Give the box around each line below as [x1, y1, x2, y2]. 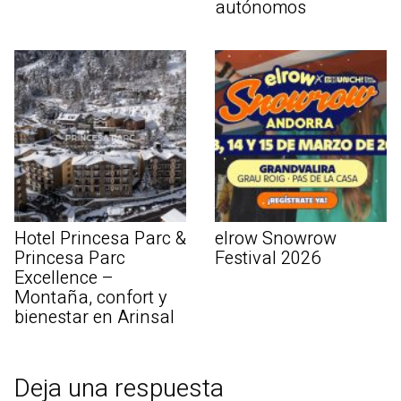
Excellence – [14, 264, 114, 291]
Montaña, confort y [14, 284, 167, 311]
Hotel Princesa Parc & [14, 225, 186, 252]
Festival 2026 [215, 244, 320, 271]
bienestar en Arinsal [14, 303, 175, 330]
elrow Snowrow [215, 225, 337, 252]
